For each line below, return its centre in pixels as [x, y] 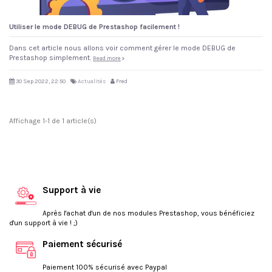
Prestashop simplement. [51, 57]
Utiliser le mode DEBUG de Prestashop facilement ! [94, 26]
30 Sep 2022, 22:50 [41, 81]
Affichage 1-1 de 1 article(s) [53, 121]
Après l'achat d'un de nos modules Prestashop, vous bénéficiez [148, 213]
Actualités [92, 81]
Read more [107, 58]
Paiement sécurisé [82, 244]
